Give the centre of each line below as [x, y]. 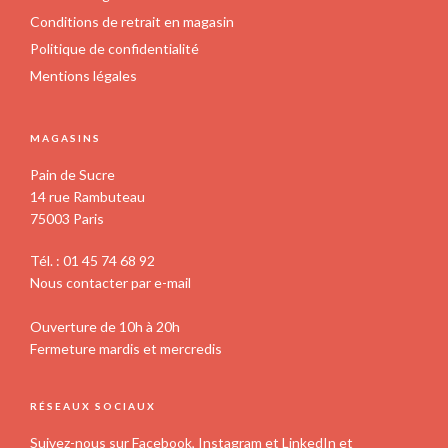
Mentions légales [83, 75]
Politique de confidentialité [114, 48]
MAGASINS [65, 137]
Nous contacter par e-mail [110, 282]
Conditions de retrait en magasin [132, 21]
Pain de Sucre [72, 174]
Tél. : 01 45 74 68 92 [92, 260]
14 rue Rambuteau [87, 196]
